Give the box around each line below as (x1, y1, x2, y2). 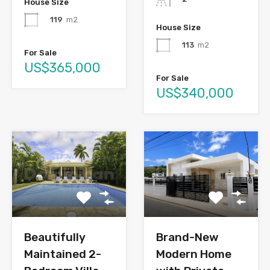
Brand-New (156, 230, 219, 244)
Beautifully (24, 230, 86, 244)
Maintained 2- (24, 246, 101, 261)
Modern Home (156, 246, 231, 261)
